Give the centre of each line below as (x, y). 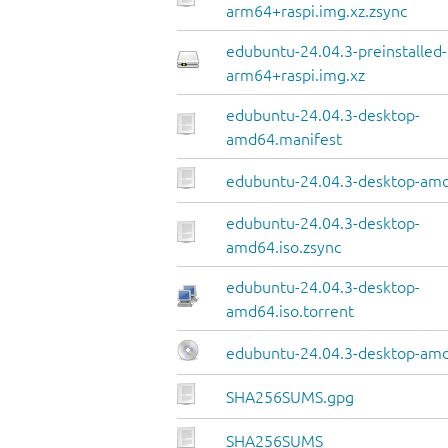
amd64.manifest (284, 139)
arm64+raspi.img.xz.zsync (316, 11)
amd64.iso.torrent (290, 311)
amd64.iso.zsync (283, 247)
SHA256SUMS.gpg (290, 397)
